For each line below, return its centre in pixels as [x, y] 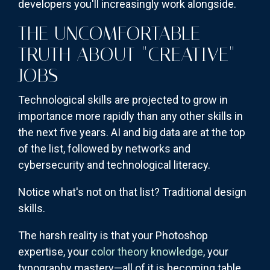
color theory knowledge [147, 252]
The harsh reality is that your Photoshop [113, 236]
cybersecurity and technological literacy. [114, 165]
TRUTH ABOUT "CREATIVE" [127, 55]
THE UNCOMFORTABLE [109, 33]
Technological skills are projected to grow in [123, 100]
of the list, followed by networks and [104, 149]
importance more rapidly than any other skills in [130, 116]
